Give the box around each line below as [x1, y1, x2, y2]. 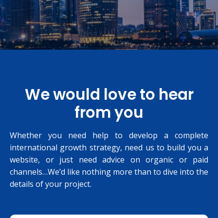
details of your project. [10, 179, 91, 189]
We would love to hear [24, 84, 194, 105]
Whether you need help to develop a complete [10, 130, 208, 141]
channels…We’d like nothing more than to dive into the [10, 166, 208, 177]
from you [74, 102, 144, 123]
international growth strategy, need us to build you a [10, 142, 208, 153]
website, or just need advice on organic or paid [10, 154, 208, 165]
